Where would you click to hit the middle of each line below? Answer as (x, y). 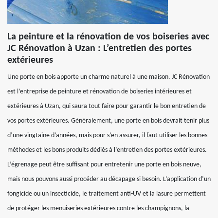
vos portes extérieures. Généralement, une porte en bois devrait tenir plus (108, 121)
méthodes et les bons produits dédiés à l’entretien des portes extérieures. (107, 150)
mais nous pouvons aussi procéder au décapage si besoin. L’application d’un (109, 179)
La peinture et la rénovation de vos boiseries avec (108, 37)
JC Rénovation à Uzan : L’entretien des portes (100, 49)
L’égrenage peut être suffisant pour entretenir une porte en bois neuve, (104, 165)
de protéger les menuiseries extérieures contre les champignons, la (98, 209)
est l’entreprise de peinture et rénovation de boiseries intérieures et (100, 92)
